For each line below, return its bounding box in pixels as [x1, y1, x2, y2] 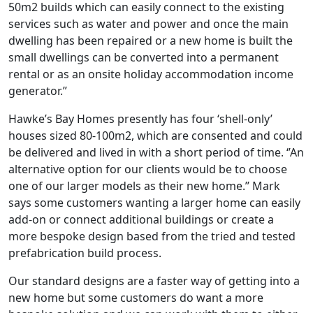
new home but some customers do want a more [8, 289, 263, 305]
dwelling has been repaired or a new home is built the [8, 32, 293, 48]
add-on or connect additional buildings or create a [8, 211, 274, 227]
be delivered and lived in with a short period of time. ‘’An [8, 144, 304, 160]
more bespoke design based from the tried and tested [8, 228, 296, 244]
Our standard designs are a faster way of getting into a [8, 272, 300, 289]
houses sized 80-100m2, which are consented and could [8, 127, 303, 143]
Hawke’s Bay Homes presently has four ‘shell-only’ [8, 110, 272, 126]
